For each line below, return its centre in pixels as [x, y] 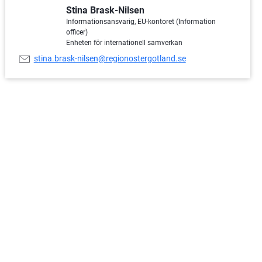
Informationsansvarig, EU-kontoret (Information [141, 21]
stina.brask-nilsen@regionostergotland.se [110, 58]
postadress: [43, 69]
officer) [77, 32]
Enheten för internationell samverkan [124, 42]
